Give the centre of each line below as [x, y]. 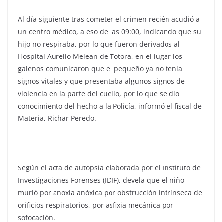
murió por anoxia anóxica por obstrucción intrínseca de [110, 192]
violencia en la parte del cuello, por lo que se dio [99, 93]
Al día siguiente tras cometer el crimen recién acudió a [109, 19]
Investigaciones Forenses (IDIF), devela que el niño [101, 180]
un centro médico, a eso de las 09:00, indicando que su [110, 31]
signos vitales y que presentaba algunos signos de [101, 81]
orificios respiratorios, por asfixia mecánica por [96, 205]
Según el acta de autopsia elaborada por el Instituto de [109, 167]
